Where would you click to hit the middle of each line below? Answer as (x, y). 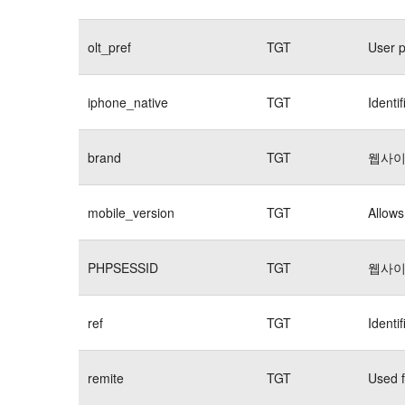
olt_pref (109, 47)
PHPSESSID (123, 267)
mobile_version (131, 212)
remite (106, 377)
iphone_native (128, 102)
